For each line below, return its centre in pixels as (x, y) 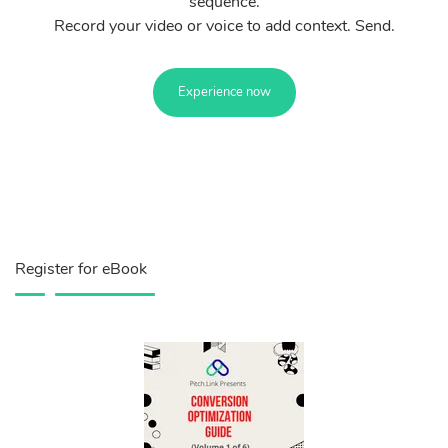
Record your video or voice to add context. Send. (224, 25)
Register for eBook (81, 268)
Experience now (224, 91)
